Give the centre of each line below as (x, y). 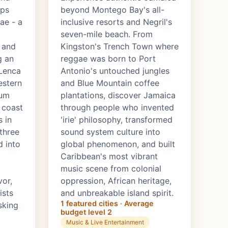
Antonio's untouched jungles (115, 71)
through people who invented (117, 108)
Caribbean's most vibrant (109, 156)
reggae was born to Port (108, 59)
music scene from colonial (111, 169)
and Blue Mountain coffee (110, 83)
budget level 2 (86, 212)
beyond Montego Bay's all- (112, 10)
